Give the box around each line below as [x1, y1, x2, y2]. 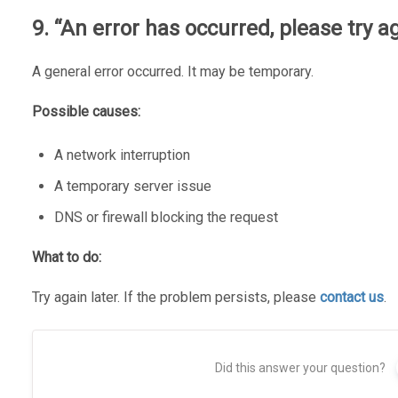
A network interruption [53, 146, 190, 163]
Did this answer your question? [214, 360, 386, 375]
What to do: [31, 248, 101, 266]
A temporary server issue [53, 177, 211, 195]
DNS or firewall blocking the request [53, 208, 278, 226]
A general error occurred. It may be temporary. [31, 62, 314, 80]
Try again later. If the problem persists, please [31, 288, 320, 306]
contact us [319, 288, 384, 306]
